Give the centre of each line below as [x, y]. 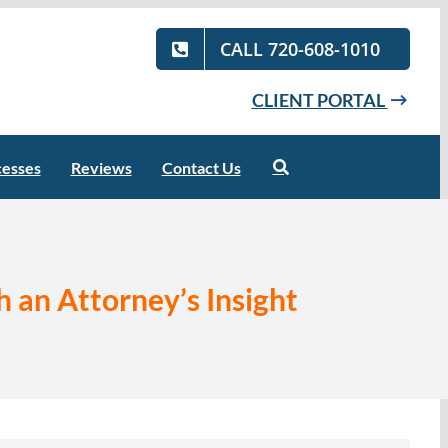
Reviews [101, 167]
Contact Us [201, 167]
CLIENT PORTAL [319, 100]
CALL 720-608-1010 [300, 49]
